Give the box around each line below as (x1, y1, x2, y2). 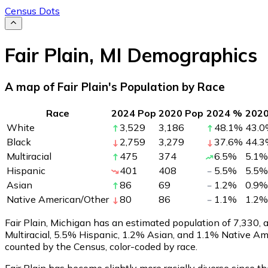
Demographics (122, 42, 257, 67)
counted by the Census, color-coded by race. (5, 240, 197, 252)
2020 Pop (159, 106, 203, 119)
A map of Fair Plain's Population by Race (5, 80, 225, 95)
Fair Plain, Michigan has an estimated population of (5, 216, 233, 229)
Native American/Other (7, 193, 109, 205)
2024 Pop (111, 106, 156, 119)
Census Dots (5, 5, 60, 17)
